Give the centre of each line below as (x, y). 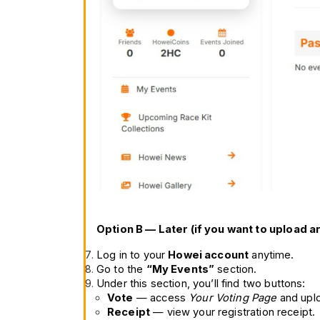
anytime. (271, 255)
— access (161, 297)
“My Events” (180, 269)
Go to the (121, 269)
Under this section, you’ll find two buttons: (201, 283)
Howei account (209, 255)
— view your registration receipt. (233, 312)
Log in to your (132, 255)
